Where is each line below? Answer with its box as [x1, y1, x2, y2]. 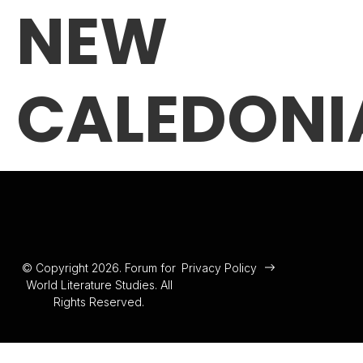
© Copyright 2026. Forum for [22, 260, 176, 275]
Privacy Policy [181, 260, 257, 275]
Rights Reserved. [53, 294, 144, 309]
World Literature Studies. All [25, 277, 173, 292]
